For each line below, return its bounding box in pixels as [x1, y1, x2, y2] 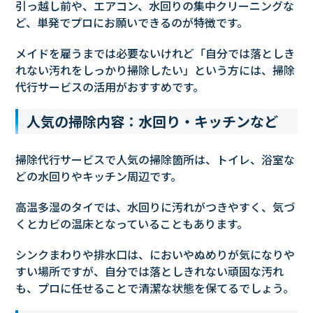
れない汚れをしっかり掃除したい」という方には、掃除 [15, 61, 296, 79]
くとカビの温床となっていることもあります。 [15, 215, 249, 233]
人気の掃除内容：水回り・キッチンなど [27, 111, 279, 132]
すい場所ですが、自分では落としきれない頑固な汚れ [15, 263, 284, 280]
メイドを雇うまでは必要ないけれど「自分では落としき [15, 45, 296, 62]
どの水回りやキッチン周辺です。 [15, 168, 182, 185]
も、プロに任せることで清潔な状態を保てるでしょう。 [15, 279, 295, 297]
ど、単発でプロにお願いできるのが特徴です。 [15, 14, 249, 31]
